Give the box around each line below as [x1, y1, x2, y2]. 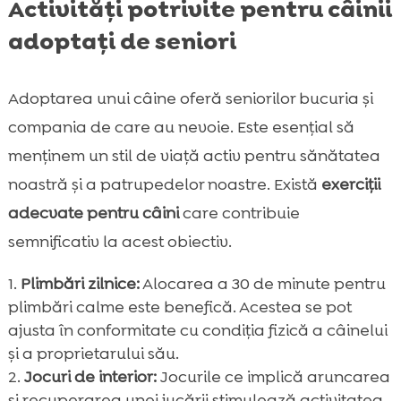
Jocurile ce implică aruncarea [156, 366, 390, 388]
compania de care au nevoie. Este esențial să [7, 116, 354, 139]
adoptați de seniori [7, 26, 236, 57]
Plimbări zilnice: [20, 273, 140, 295]
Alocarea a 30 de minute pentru [139, 273, 386, 295]
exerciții [320, 174, 380, 196]
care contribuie [178, 202, 300, 225]
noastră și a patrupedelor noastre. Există [7, 174, 321, 196]
